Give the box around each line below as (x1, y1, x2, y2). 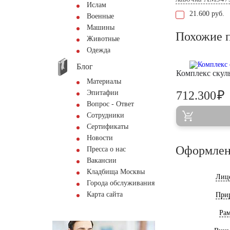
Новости (87, 134, 113, 142)
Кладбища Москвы (87, 168, 145, 176)
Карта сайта (87, 190, 123, 198)
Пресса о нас (87, 145, 126, 153)
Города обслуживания (87, 179, 155, 187)
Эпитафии (87, 89, 119, 97)
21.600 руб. (189, 10, 224, 18)
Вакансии (87, 157, 117, 164)
